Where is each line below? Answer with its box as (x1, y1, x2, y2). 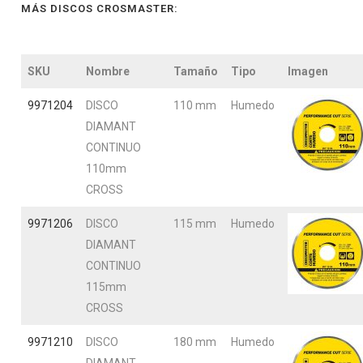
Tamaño (173, 65, 218, 78)
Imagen (288, 65, 328, 78)
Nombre (86, 65, 130, 78)
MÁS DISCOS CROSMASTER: (21, 2, 178, 15)
